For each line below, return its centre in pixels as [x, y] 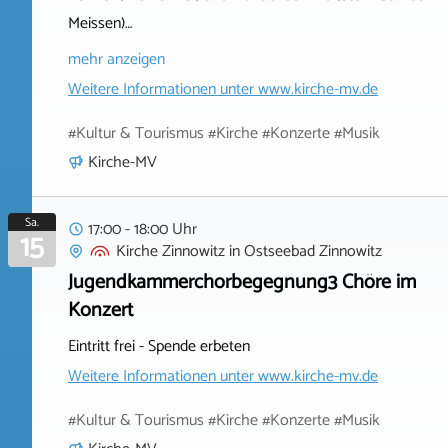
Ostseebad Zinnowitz [313, 251]
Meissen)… [100, 23]
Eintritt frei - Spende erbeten [159, 346]
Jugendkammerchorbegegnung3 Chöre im [242, 282]
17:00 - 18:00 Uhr [142, 229]
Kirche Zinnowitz [170, 251]
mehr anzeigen [116, 59]
